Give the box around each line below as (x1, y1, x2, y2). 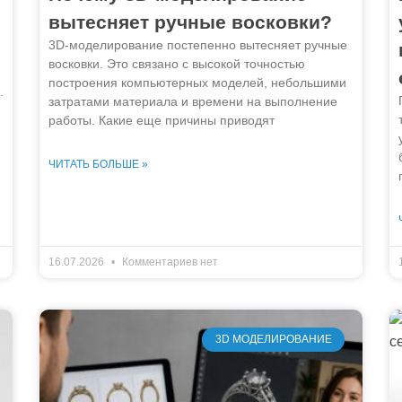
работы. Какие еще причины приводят (48, 113, 275, 128)
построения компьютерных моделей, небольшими (48, 75, 346, 91)
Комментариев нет (119, 256, 218, 269)
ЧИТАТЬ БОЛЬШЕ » (48, 158, 148, 171)
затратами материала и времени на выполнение (48, 94, 337, 109)
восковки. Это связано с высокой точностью (48, 57, 305, 72)
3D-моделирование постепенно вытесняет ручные (48, 38, 347, 53)
